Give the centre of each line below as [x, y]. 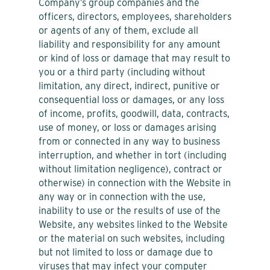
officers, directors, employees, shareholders [135, 16]
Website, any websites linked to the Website [133, 224]
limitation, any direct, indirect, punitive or [129, 86]
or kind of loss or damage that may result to [134, 58]
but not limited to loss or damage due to [126, 252]
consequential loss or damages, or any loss [131, 99]
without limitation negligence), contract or [130, 169]
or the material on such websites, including [132, 238]
